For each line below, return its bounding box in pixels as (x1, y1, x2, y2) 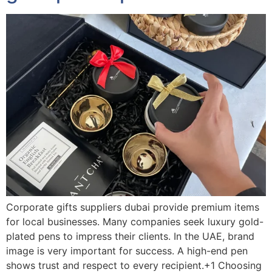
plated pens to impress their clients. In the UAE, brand (6, 229, 254, 242)
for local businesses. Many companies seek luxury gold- (6, 215, 263, 228)
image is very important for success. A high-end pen (6, 244, 248, 257)
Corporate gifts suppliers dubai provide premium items (6, 200, 259, 213)
